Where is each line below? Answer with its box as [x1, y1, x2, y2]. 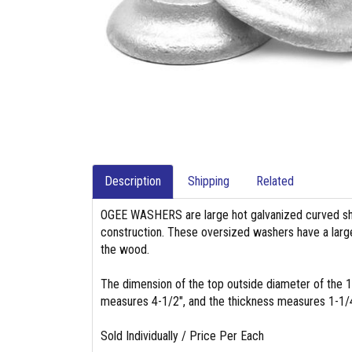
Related [256, 173, 294, 189]
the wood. [101, 241, 149, 257]
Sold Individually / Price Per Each [101, 328, 264, 343]
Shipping [188, 173, 229, 189]
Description [104, 173, 161, 189]
